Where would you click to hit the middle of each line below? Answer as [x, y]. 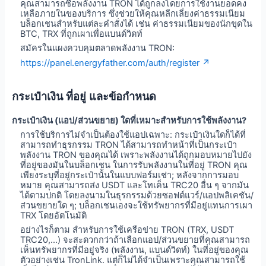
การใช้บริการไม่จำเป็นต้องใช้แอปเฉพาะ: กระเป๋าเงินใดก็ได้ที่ [133, 135]
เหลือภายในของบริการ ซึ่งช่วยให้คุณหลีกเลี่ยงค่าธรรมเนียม [133, 13]
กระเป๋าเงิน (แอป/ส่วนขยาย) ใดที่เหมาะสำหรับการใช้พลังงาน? [129, 120]
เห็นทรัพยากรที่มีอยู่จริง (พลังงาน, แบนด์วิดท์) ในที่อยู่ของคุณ [135, 250]
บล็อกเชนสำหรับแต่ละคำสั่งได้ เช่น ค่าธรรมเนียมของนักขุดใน [137, 23]
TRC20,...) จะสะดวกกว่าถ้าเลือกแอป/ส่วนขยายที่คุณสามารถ [135, 240]
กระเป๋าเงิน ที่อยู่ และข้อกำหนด [84, 96]
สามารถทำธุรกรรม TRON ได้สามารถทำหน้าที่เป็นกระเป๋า [129, 145]
